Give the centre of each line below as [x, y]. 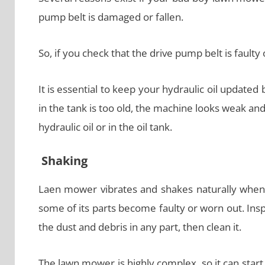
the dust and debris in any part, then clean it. [140, 227]
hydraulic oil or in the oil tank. [105, 127]
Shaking [63, 161]
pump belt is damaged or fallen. [111, 17]
